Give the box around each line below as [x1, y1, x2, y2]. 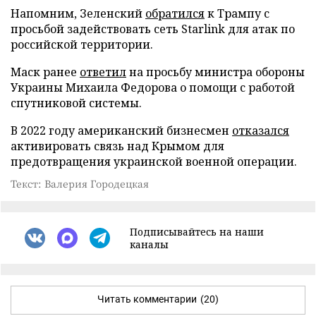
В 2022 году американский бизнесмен [11, 122, 232, 138]
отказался [232, 122, 289, 138]
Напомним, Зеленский [11, 5, 145, 21]
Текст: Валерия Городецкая [11, 176, 149, 190]
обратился [145, 5, 205, 21]
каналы [130, 237, 169, 251]
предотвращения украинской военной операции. [11, 153, 297, 169]
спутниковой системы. [11, 95, 142, 111]
